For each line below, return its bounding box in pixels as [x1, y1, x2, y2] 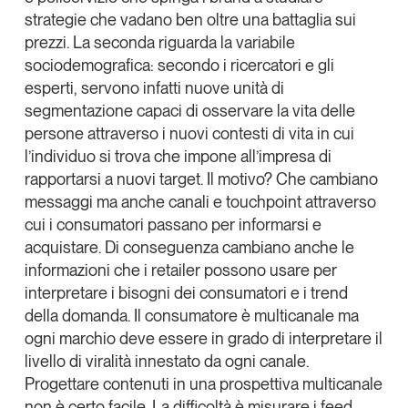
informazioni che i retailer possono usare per [24, 260, 337, 280]
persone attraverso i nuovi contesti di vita [24, 123, 313, 143]
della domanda [24, 305, 127, 325]
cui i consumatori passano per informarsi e [24, 214, 321, 234]
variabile [235, 32, 295, 52]
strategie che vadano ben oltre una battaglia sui [24, 9, 356, 29]
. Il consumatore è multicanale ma [127, 305, 359, 325]
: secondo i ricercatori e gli [149, 55, 334, 75]
